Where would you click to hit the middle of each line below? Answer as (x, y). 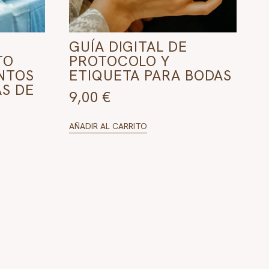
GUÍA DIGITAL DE (128, 46)
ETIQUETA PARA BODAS (151, 75)
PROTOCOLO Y (120, 61)
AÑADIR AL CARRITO (108, 126)
